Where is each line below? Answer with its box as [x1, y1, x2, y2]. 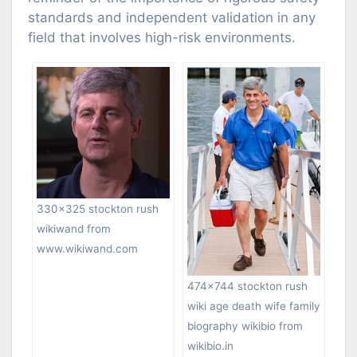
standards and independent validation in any [28, 10, 316, 26]
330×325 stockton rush [37, 202, 159, 215]
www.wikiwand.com [37, 241, 138, 255]
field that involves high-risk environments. [28, 29, 296, 46]
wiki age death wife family [187, 300, 320, 313]
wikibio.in [187, 339, 233, 353]
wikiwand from [37, 222, 111, 235]
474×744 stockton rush [187, 280, 308, 293]
